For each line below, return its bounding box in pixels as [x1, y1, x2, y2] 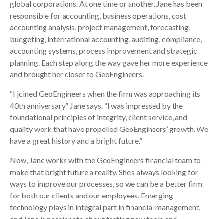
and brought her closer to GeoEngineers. [10, 69, 144, 79]
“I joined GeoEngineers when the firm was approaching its [10, 88, 200, 98]
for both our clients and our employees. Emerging [10, 190, 173, 200]
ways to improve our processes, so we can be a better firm [10, 178, 202, 188]
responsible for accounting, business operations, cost [10, 10, 186, 20]
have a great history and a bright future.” [10, 135, 142, 145]
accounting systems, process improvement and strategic [10, 45, 197, 55]
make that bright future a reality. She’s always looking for [10, 167, 198, 176]
